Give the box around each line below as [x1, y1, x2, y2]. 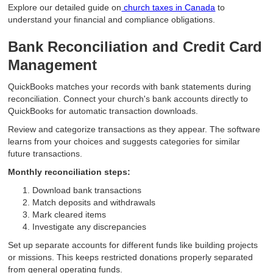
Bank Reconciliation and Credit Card [8, 38, 263, 55]
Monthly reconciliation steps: [8, 167, 131, 177]
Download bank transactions [32, 185, 142, 196]
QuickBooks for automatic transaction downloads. [8, 106, 199, 116]
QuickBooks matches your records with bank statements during [8, 82, 252, 92]
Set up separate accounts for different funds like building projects [8, 240, 258, 250]
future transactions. [8, 149, 83, 159]
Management [8, 57, 97, 74]
